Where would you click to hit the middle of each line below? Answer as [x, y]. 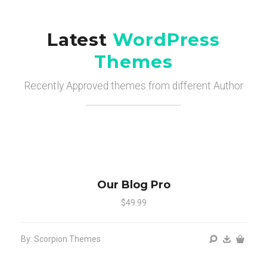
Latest [77, 40]
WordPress [164, 40]
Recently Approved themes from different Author [133, 86]
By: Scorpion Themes [61, 239]
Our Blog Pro [133, 184]
